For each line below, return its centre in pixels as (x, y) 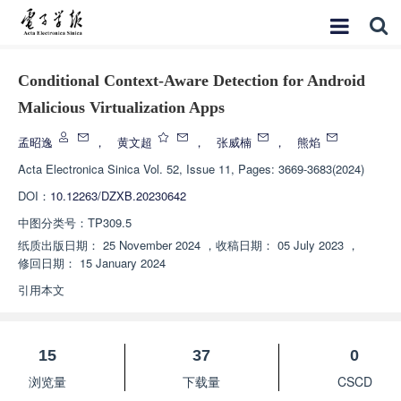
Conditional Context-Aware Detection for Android (192, 81)
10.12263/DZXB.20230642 (118, 196)
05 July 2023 (311, 245)
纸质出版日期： (59, 245)
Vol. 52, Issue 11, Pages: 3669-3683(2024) (254, 169)
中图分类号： (53, 222)
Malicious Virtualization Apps (121, 107)
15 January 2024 (123, 263)
